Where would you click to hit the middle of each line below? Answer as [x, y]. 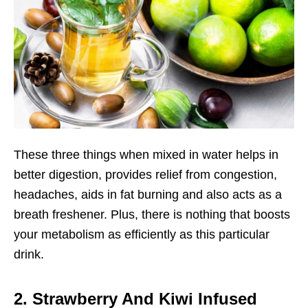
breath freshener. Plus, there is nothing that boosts [152, 215]
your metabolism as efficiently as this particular [142, 235]
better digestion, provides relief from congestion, [145, 175]
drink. [29, 255]
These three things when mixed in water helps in [146, 155]
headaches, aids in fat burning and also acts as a [148, 195]
